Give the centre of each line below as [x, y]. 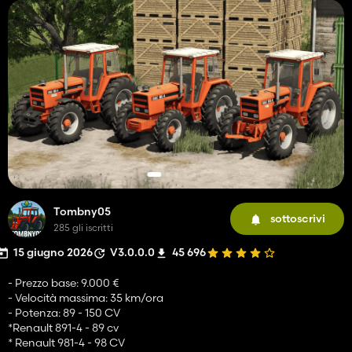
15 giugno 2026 [53, 252]
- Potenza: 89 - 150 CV [64, 312]
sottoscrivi [298, 219]
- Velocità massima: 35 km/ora [86, 297]
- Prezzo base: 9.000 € [63, 282]
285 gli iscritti [83, 227]
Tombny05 [82, 211]
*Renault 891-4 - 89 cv [63, 327]
